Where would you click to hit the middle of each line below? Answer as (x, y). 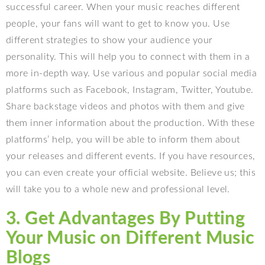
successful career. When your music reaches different (123, 7)
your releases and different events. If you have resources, (131, 156)
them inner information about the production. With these (130, 123)
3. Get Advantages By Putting (126, 219)
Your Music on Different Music (130, 238)
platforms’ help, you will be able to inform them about (123, 139)
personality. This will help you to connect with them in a (128, 56)
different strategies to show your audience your (109, 40)
